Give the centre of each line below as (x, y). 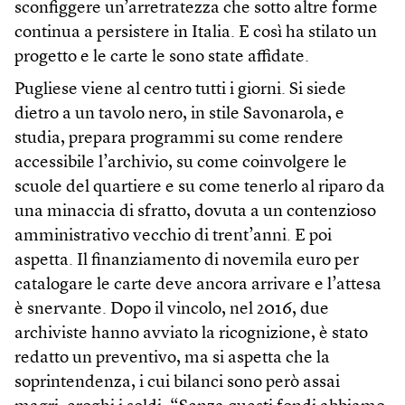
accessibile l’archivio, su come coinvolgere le (181, 164)
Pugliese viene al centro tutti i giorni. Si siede (180, 90)
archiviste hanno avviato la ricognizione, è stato (191, 334)
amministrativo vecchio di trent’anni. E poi (173, 237)
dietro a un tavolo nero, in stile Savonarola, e (179, 115)
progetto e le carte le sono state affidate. (162, 58)
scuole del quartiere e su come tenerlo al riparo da (200, 188)
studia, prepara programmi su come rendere (179, 139)
